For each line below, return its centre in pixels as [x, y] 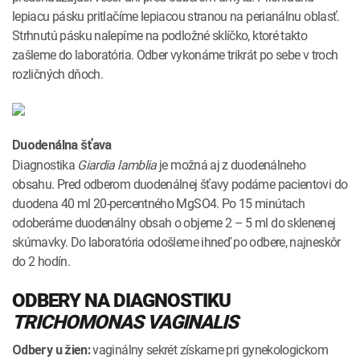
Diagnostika [45, 164]
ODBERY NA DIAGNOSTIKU [121, 300]
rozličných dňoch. [58, 74]
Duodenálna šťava [62, 145]
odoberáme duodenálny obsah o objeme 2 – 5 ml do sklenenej [174, 222]
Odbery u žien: [51, 350]
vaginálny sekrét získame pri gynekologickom [209, 349]
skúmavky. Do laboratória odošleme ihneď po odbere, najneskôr [176, 241]
